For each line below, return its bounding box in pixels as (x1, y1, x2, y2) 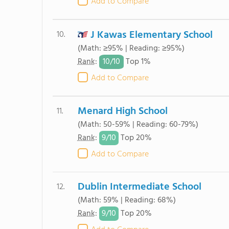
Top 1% (123, 55, 151, 69)
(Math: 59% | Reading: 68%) (77, 194, 176, 207)
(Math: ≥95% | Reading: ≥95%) (77, 42, 185, 55)
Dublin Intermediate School (77, 179, 201, 195)
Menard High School (77, 103, 168, 120)
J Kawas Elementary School (90, 27, 213, 43)
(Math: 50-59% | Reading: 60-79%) (77, 118, 198, 131)
